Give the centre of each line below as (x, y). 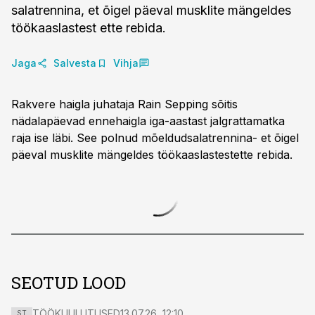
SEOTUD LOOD (69, 283)
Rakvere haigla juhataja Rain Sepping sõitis (124, 104)
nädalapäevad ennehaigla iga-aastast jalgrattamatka (148, 121)
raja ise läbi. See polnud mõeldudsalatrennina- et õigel (155, 138)
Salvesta (75, 63)
